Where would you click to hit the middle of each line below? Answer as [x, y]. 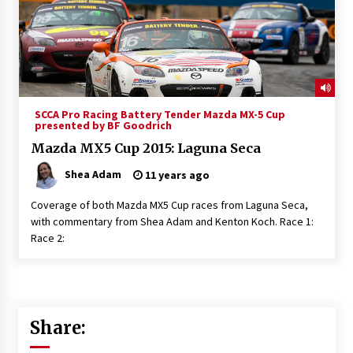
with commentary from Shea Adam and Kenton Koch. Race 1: [172, 221]
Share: [58, 327]
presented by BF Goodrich [103, 125]
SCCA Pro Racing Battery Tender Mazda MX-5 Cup [160, 114]
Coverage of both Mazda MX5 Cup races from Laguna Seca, [169, 204]
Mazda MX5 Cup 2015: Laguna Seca [145, 148]
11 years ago [176, 175]
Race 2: [47, 238]
